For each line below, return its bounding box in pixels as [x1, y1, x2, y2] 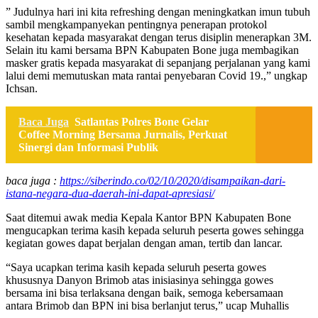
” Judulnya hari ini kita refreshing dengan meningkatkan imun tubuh [6, 5, 310, 18]
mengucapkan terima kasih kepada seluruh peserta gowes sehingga [6, 224, 304, 236]
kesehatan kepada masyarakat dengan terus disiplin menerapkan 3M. [6, 31, 312, 43]
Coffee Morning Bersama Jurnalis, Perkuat [18, 128, 227, 141]
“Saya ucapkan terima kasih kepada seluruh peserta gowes [6, 261, 266, 273]
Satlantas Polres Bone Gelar [75, 115, 209, 128]
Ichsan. [6, 82, 38, 94]
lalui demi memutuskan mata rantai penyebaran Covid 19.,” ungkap [6, 69, 307, 82]
